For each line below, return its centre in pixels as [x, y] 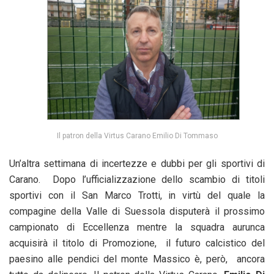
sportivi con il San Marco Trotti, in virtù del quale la [137, 196]
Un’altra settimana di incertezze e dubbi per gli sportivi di [137, 164]
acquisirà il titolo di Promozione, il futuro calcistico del [137, 243]
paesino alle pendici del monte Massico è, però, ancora [137, 259]
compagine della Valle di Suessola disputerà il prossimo [137, 212]
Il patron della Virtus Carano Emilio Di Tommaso [137, 136]
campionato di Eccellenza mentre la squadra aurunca [137, 228]
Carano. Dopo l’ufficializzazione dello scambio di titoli [137, 180]
